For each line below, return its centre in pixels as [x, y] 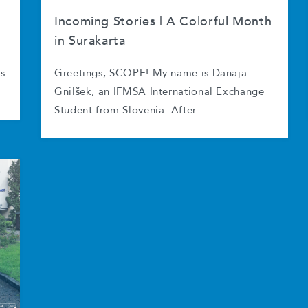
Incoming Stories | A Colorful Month [163, 22]
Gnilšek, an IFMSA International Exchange [159, 92]
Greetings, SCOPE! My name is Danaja [151, 74]
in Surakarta [90, 41]
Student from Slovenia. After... [130, 111]
